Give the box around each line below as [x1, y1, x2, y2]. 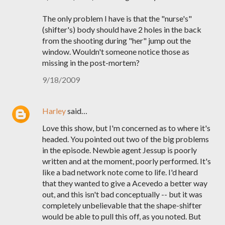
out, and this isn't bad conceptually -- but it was [42, 189, 202, 199]
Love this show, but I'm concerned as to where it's [42, 123, 210, 133]
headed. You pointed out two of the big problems [42, 134, 209, 144]
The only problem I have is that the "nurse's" [42, 14, 192, 23]
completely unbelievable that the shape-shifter [42, 200, 202, 210]
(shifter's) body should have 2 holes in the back [42, 25, 201, 34]
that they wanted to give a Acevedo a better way [42, 178, 207, 188]
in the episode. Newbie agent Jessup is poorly [42, 145, 197, 155]
